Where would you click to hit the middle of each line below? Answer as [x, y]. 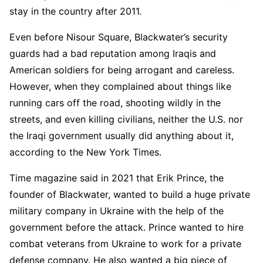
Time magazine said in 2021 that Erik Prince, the [117, 178]
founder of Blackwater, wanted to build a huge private [130, 195]
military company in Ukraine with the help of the [117, 211]
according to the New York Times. [85, 152]
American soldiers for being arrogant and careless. [122, 70]
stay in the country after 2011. [75, 11]
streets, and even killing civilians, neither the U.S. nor [126, 119]
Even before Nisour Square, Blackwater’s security [119, 37]
